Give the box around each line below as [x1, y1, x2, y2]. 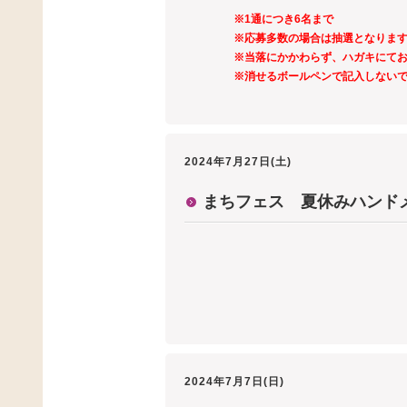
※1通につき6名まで [233, 13, 333, 26]
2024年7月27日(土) [184, 155, 292, 169]
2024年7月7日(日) [184, 374, 284, 388]
